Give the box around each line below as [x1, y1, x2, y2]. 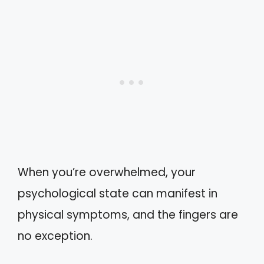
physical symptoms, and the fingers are [18, 207, 238, 223]
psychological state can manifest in [18, 186, 217, 202]
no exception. [18, 228, 93, 245]
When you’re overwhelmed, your [18, 164, 196, 181]
